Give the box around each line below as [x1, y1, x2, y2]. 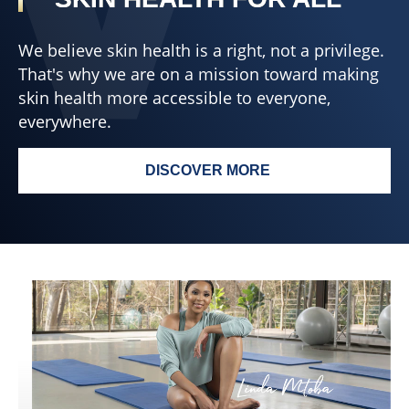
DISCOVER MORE [145, 162, 270, 178]
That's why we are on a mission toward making [18, 62, 379, 85]
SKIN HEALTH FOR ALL [203, 171, 370, 187]
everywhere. [18, 110, 111, 132]
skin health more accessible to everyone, [18, 86, 330, 109]
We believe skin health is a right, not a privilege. [18, 38, 384, 61]
